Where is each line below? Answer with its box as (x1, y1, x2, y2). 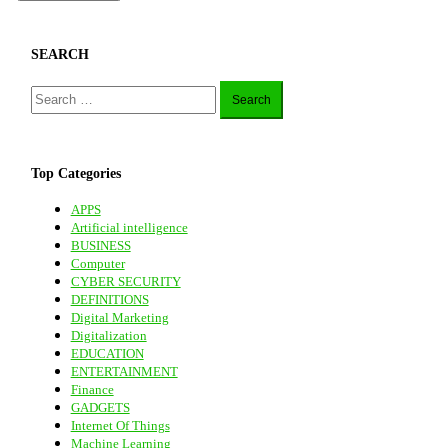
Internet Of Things (70, 418, 170, 434)
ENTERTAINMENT (70, 364, 178, 380)
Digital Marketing (70, 310, 169, 326)
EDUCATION (70, 346, 144, 362)
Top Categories (30, 165, 121, 181)
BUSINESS (70, 238, 131, 254)
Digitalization (70, 328, 147, 344)
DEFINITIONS (70, 292, 149, 308)
